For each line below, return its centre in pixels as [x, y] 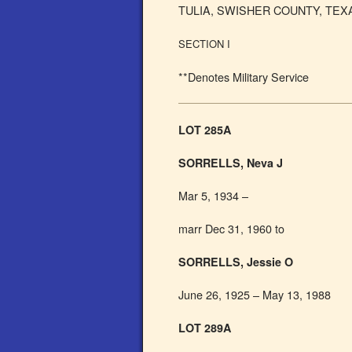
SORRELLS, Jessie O [236, 262]
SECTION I [204, 44]
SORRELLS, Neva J [231, 163]
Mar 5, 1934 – [213, 195]
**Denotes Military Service [244, 77]
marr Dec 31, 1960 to [231, 228]
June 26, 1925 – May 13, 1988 [255, 294]
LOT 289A [205, 328]
